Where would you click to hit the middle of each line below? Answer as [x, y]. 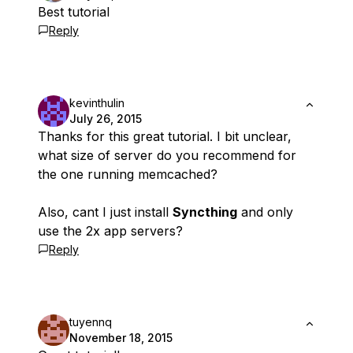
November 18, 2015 [121, 338]
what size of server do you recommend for [167, 156]
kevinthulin [97, 103]
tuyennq [91, 322]
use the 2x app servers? [110, 231]
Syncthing [205, 212]
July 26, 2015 [106, 119]
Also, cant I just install [105, 212]
